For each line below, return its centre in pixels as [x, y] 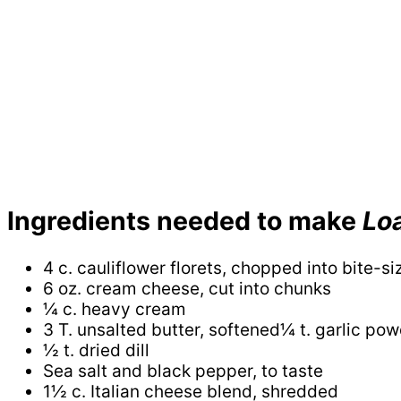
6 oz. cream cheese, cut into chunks [187, 288]
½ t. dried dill [96, 350]
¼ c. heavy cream [115, 309]
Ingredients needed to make [185, 221]
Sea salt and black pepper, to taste [183, 371]
